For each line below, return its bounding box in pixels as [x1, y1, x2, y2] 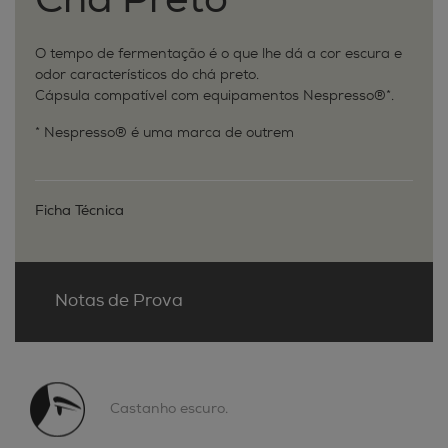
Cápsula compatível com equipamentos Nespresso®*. [35, 88, 394, 104]
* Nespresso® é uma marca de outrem [35, 125, 294, 141]
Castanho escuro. [110, 401, 228, 417]
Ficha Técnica [35, 203, 124, 219]
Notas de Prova [55, 292, 183, 310]
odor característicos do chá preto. [35, 67, 259, 83]
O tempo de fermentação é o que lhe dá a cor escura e [35, 46, 402, 62]
